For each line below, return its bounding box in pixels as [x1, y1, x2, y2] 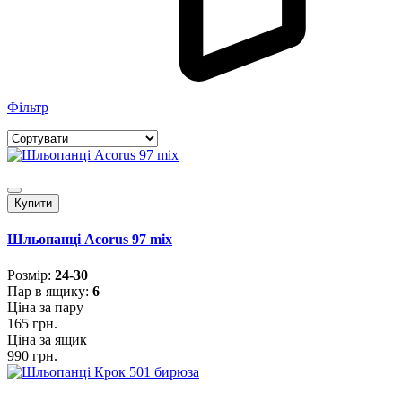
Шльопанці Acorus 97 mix [7, 232, 172, 248]
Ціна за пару [7, 299, 83, 315]
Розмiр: [7, 267, 55, 283]
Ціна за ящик [7, 331, 87, 347]
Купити [14, 197, 52, 211]
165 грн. [7, 315, 57, 331]
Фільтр [7, 100, 48, 116]
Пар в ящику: [7, 283, 92, 299]
